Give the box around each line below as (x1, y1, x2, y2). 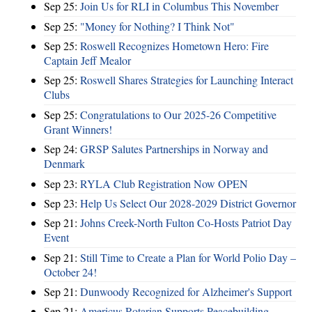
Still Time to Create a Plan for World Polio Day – (80, 249, 296, 265)
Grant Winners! (44, 121, 112, 136)
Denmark (44, 156, 85, 171)
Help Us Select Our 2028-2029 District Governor (80, 195, 296, 210)
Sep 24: (44, 141, 80, 157)
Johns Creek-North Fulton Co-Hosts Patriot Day (80, 215, 292, 231)
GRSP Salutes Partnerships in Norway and (80, 141, 268, 157)
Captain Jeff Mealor (44, 53, 131, 68)
